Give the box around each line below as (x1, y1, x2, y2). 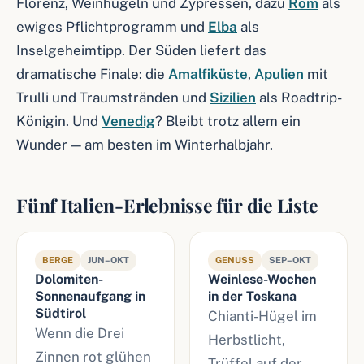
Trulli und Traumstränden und (16, 89, 210, 106)
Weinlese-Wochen (208, 271, 316, 287)
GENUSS (215, 255, 254, 265)
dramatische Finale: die (16, 66, 168, 82)
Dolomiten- (35, 271, 103, 287)
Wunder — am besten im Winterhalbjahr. (16, 136, 273, 153)
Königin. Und (16, 113, 102, 129)
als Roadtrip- (256, 89, 342, 106)
